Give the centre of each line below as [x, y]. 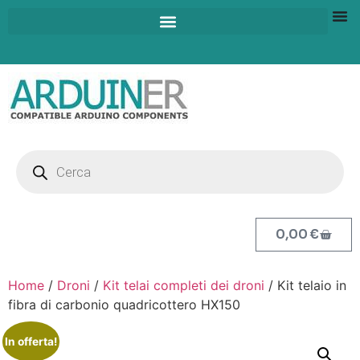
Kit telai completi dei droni [184, 285]
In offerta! [31, 341]
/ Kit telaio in [305, 285]
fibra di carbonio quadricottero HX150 [124, 305]
